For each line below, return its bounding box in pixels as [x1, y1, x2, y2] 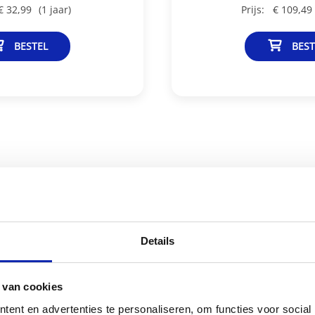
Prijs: [241, 3, 267, 16]
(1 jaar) [39, 3, 71, 16]
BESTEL [14, 39, 48, 53]
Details [140, 234, 175, 247]
